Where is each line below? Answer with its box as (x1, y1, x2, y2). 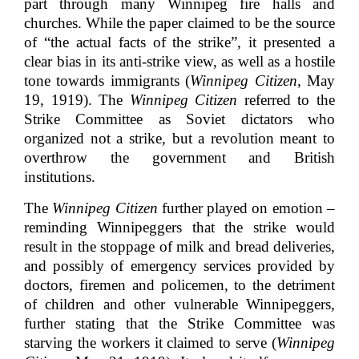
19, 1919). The (24, 91, 130, 109)
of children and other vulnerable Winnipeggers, (24, 296, 335, 313)
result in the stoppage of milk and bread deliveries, (24, 238, 335, 256)
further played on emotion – (157, 200, 336, 217)
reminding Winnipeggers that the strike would (24, 219, 335, 236)
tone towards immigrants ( (24, 72, 191, 90)
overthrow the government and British (24, 149, 335, 167)
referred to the (237, 91, 336, 109)
